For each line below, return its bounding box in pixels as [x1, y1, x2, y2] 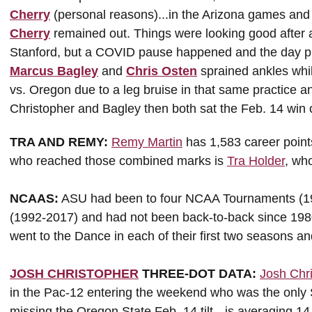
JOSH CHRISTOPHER [10, 267, 139, 281]
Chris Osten [126, 64, 197, 78]
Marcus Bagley [10, 64, 98, 78]
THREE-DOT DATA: [139, 267, 256, 281]
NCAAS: [10, 192, 58, 205]
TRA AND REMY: [10, 135, 111, 149]
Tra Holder [227, 154, 285, 168]
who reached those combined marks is [10, 154, 227, 168]
